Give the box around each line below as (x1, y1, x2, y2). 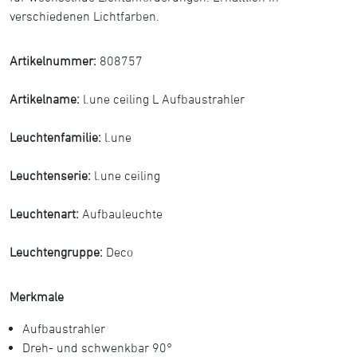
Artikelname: (10, 92, 83, 106)
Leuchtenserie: (10, 168, 94, 182)
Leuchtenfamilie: (10, 130, 104, 144)
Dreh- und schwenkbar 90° (22, 340, 172, 355)
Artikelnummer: (10, 53, 100, 68)
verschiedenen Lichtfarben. (10, 9, 159, 23)
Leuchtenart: (10, 206, 82, 221)
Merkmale (10, 289, 64, 304)
